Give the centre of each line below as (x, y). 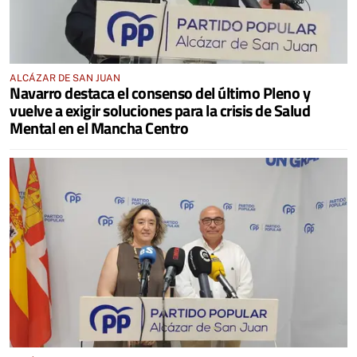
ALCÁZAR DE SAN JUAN (65, 78)
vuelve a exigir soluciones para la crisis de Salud (160, 110)
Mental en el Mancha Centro (99, 127)
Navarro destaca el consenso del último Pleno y (160, 92)
